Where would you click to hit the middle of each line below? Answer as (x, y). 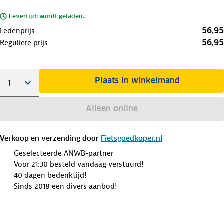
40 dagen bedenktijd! (50, 175)
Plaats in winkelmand (138, 80)
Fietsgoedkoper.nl (132, 138)
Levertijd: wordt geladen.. (47, 16)
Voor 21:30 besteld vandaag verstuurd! (79, 164)
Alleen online (112, 108)
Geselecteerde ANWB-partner (64, 153)
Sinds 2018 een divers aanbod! (65, 186)
